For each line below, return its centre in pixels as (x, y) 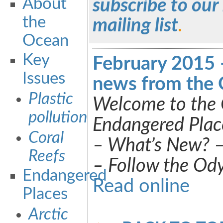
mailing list (135, 26)
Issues (44, 79)
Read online (141, 186)
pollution (57, 117)
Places (45, 194)
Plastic (51, 99)
